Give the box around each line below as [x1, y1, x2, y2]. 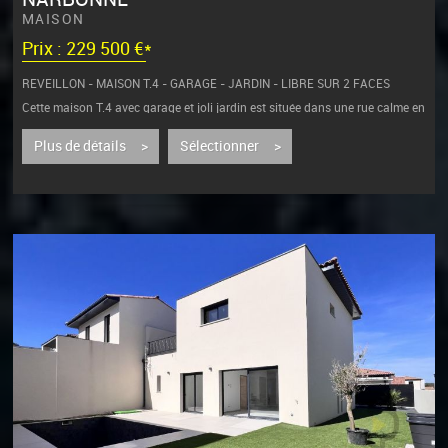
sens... [21, 112, 56, 127]
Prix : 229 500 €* [21, 39, 152, 61]
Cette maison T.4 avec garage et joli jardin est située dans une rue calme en [21, 100, 425, 115]
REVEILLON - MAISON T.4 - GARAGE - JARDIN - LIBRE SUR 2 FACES [21, 76, 390, 91]
